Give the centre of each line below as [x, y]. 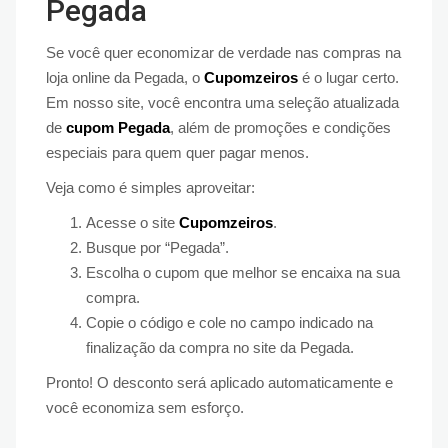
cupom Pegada [118, 127]
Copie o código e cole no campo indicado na [229, 322]
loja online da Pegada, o [125, 77]
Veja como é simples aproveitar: [150, 187]
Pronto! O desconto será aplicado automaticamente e [219, 382]
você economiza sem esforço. [145, 407]
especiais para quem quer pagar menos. [177, 152]
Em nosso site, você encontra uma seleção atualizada [222, 102]
